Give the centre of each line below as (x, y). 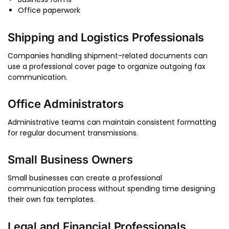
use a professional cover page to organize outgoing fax (107, 66)
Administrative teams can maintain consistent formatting (112, 122)
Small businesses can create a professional (85, 178)
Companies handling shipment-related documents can (108, 55)
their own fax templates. (51, 200)
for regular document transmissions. (73, 133)
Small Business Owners (70, 160)
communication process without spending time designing (111, 189)
